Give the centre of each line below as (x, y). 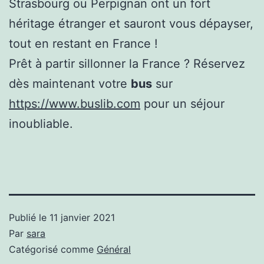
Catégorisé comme (53, 249)
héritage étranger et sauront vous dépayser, (131, 23)
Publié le (29, 217)
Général (114, 249)
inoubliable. (41, 123)
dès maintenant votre (70, 83)
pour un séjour (182, 103)
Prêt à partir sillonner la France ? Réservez (127, 63)
